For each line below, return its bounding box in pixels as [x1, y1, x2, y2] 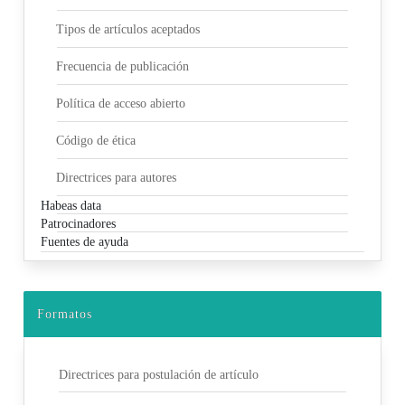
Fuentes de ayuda [40, 234, 128, 249]
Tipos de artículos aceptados [56, 23, 201, 37]
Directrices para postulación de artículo [58, 367, 259, 381]
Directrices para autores [56, 171, 177, 185]
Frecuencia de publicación [56, 60, 190, 74]
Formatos [37, 307, 92, 322]
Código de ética [56, 134, 137, 148]
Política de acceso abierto [56, 97, 186, 111]
